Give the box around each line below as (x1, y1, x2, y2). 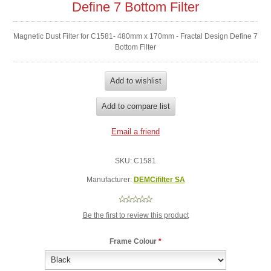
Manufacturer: (86, 175, 132, 184)
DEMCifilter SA (133, 175, 185, 184)
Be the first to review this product (82, 211, 189, 220)
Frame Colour (109, 237, 158, 246)
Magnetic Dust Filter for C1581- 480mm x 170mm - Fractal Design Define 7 (13, 31, 258, 41)
